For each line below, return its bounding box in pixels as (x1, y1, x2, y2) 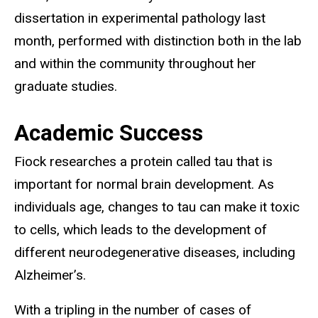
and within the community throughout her (14, 55, 256, 72)
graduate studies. (14, 77, 117, 94)
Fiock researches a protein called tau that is (14, 153, 273, 170)
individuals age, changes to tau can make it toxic (14, 198, 300, 215)
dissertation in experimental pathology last (14, 9, 265, 26)
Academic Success (14, 119, 203, 146)
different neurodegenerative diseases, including (14, 243, 295, 261)
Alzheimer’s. (14, 266, 86, 283)
